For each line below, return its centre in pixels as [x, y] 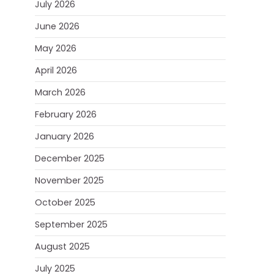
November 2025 [69, 180]
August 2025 [62, 246]
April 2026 [56, 70]
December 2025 [70, 158]
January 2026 [65, 136]
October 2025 [65, 202]
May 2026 [56, 48]
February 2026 [66, 114]
